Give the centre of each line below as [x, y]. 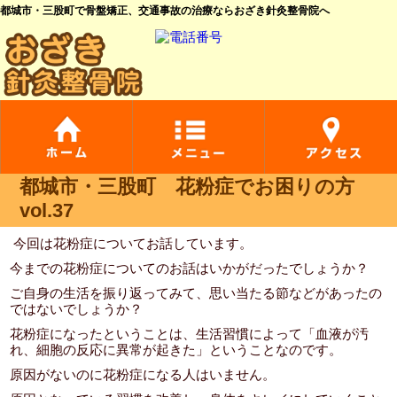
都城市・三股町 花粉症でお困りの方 [187, 187]
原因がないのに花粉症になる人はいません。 [143, 374]
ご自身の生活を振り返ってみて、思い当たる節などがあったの [196, 293]
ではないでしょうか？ [77, 309]
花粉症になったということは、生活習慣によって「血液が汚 [190, 334]
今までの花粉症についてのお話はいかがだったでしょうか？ [190, 268]
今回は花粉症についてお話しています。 [132, 243]
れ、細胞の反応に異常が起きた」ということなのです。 [176, 350]
